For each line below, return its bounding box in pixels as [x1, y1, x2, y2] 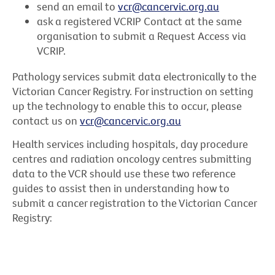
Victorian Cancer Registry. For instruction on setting [12, 84, 254, 99]
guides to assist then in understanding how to [12, 181, 230, 196]
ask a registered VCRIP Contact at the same [37, 14, 242, 28]
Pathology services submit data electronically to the [12, 69, 257, 84]
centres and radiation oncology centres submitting [12, 152, 252, 166]
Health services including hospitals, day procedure [12, 137, 248, 152]
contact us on [12, 114, 80, 128]
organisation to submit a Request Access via [37, 28, 246, 43]
